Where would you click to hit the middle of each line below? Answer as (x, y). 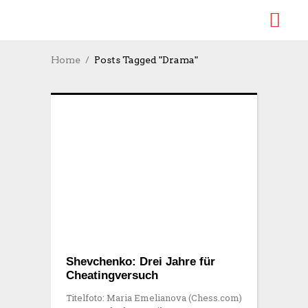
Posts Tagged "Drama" (146, 60)
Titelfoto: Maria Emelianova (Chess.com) (154, 297)
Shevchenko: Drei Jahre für (141, 261)
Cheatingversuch (112, 275)
